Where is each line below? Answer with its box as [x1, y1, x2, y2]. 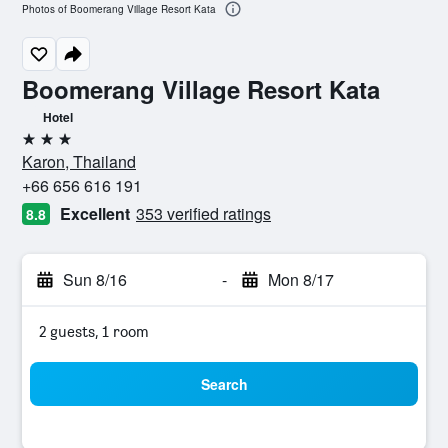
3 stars [21, 137, 67, 156]
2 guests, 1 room [39, 322, 149, 341]
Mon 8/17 [267, 268, 334, 291]
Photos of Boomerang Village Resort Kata [22, 2, 216, 17]
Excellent [60, 202, 130, 225]
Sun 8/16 [63, 268, 127, 291]
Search [200, 374, 248, 394]
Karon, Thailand [22, 150, 136, 173]
